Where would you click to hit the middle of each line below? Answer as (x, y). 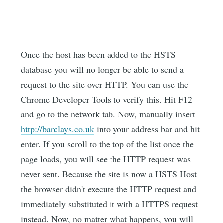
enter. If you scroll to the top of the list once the (108, 144)
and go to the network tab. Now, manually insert (108, 114)
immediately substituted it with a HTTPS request (110, 203)
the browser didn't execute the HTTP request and (109, 188)
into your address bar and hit (147, 129)
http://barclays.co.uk (58, 129)
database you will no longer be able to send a (103, 69)
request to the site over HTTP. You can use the (105, 84)
